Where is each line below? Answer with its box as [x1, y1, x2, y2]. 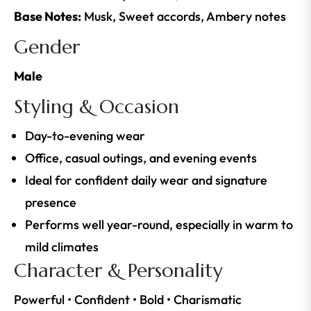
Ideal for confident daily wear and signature [25, 172, 267, 189]
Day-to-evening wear [25, 128, 145, 144]
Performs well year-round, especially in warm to [25, 217, 293, 233]
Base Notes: [14, 8, 81, 25]
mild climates [25, 239, 99, 255]
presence [25, 194, 76, 211]
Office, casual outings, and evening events [25, 150, 257, 167]
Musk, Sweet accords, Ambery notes [81, 8, 286, 25]
